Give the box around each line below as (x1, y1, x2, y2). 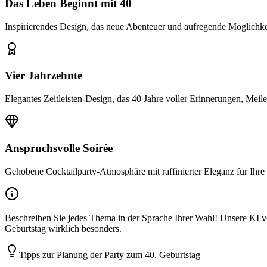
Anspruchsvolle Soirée (5, 141, 113, 154)
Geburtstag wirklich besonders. (5, 223, 122, 234)
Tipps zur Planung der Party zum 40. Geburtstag (19, 249, 200, 260)
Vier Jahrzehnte (5, 69, 82, 82)
